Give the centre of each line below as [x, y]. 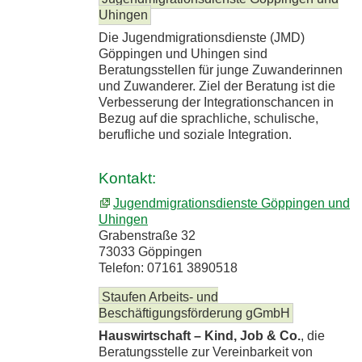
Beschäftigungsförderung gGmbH [194, 314]
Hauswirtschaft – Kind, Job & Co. [200, 336]
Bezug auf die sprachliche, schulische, [208, 119]
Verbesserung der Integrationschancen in [216, 103]
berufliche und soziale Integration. [197, 135]
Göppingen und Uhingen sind [183, 54]
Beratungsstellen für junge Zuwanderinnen [221, 70]
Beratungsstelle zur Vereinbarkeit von [206, 352]
